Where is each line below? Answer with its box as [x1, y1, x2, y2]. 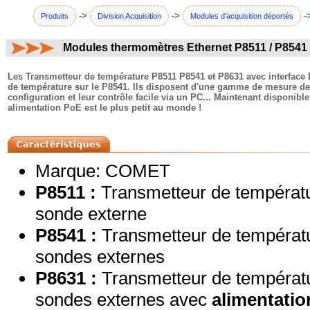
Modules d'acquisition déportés [190, 12, 293, 20]
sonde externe [35, 203, 147, 224]
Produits [41, 12, 69, 20]
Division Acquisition [98, 12, 161, 20]
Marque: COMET [35, 161, 170, 181]
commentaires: [8, 59, 71, 71]
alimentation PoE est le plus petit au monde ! [8, 102, 201, 113]
